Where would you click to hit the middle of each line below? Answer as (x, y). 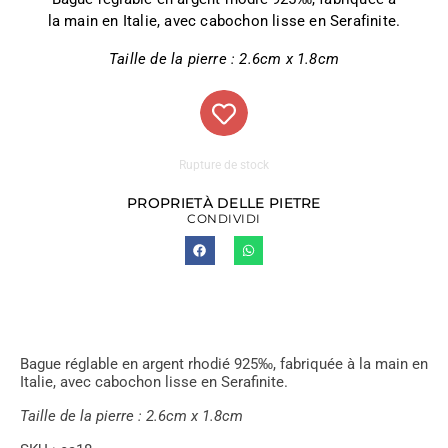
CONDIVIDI (224, 218)
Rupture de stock (224, 165)
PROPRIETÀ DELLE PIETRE (224, 203)
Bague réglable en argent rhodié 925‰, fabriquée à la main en (224, 364)
